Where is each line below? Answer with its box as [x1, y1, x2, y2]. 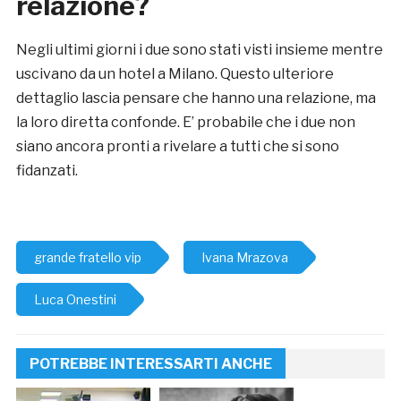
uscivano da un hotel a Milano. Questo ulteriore [15, 65, 334, 83]
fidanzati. [15, 162, 78, 180]
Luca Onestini [33, 292, 116, 308]
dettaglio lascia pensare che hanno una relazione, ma [15, 90, 376, 107]
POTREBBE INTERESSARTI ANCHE [29, 355, 272, 373]
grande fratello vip [33, 250, 141, 266]
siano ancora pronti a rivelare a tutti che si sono [15, 138, 339, 156]
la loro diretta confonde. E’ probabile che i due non [15, 114, 355, 132]
